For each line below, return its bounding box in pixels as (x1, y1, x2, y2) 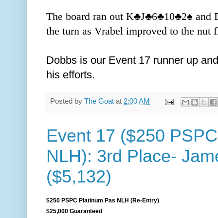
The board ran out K (46, 11, 134, 23)
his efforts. (46, 69, 98, 81)
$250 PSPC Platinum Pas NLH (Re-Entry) (46, 197, 159, 204)
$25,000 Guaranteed (46, 207, 102, 215)
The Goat (84, 97, 114, 106)
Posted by (50, 97, 84, 106)
